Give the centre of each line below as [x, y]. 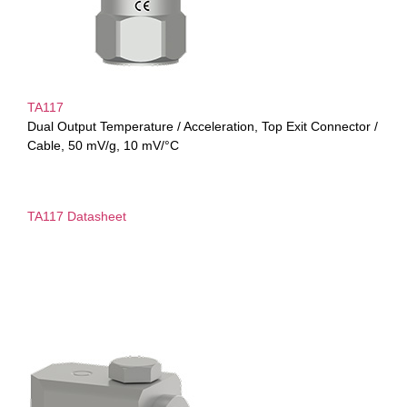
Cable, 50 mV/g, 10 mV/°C [103, 146]
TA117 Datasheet [77, 216]
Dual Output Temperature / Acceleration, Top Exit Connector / [203, 127]
